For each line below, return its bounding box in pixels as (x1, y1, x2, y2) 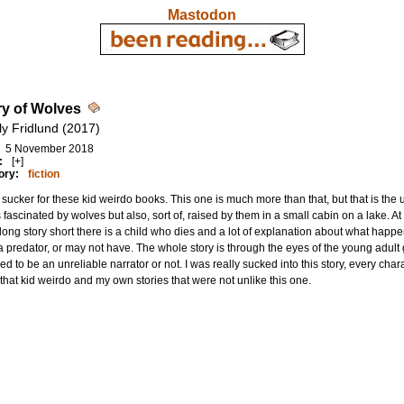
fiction (27, 168, 60, 180)
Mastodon (168, 7, 236, 23)
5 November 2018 (5, 142, 94, 155)
